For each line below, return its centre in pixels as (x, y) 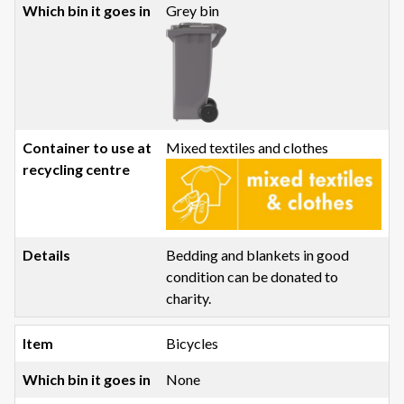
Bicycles (193, 344)
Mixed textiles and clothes (248, 147)
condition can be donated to (252, 277)
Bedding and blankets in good (258, 255)
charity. (189, 298)
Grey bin (193, 11)
